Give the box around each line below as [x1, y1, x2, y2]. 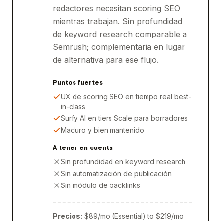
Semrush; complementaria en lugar [52, 41, 185, 52]
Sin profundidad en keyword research [60, 157, 185, 166]
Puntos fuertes [52, 78, 103, 87]
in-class [60, 102, 85, 110]
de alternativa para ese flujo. [52, 54, 159, 65]
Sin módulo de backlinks [60, 181, 140, 189]
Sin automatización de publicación [60, 169, 172, 178]
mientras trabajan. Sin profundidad [52, 16, 182, 26]
